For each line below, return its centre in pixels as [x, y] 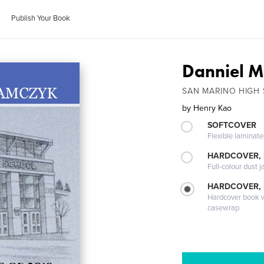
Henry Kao [213, 108]
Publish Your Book [41, 18]
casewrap [224, 208]
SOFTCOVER [232, 125]
